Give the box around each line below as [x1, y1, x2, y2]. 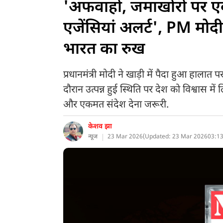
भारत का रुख [63, 39, 145, 60]
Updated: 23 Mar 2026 [145, 133, 208, 141]
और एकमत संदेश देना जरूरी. [63, 99, 169, 111]
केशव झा [88, 122, 112, 131]
